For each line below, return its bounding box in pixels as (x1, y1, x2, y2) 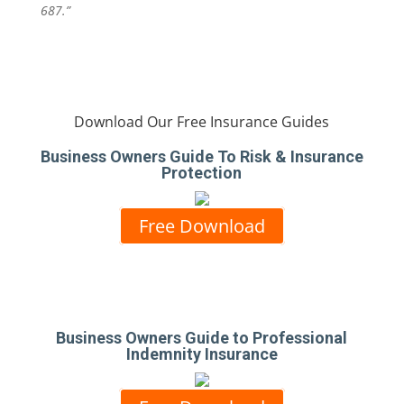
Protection (161, 162, 243, 182)
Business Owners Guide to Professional (56, 327, 348, 347)
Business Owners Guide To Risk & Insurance (40, 146, 363, 166)
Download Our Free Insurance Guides (74, 112, 330, 132)
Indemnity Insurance (125, 344, 278, 363)
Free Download (138, 213, 265, 238)
